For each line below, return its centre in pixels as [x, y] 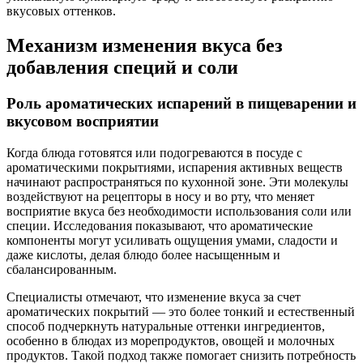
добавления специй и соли [122, 68]
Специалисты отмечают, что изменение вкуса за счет [154, 297]
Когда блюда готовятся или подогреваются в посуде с [154, 152]
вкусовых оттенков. [61, 11]
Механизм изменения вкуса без [145, 46]
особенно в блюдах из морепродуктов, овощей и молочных [171, 340]
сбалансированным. [62, 269]
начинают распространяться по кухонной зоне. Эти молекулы [177, 181]
